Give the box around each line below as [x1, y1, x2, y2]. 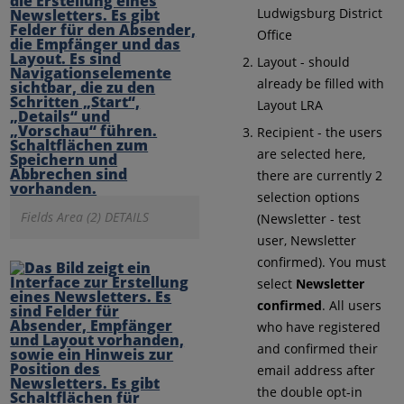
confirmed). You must [256, 252, 386, 271]
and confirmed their [256, 339, 378, 357]
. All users [321, 296, 381, 314]
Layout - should [256, 52, 350, 70]
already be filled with [256, 74, 384, 92]
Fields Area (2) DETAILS [21, 207, 150, 225]
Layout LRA [256, 96, 323, 114]
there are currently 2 [256, 166, 382, 184]
